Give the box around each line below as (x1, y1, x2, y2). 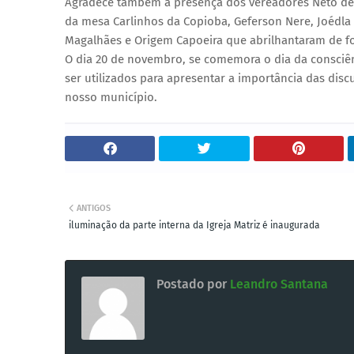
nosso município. (65, 89, 157, 104)
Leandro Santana (227, 276, 328, 292)
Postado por (156, 276, 227, 292)
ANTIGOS (77, 202, 111, 213)
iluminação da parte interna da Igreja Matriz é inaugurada (69, 219, 320, 231)
